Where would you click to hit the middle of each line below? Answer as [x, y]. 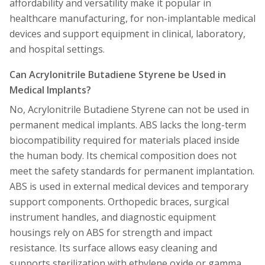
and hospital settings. [57, 49]
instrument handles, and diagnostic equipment [113, 217]
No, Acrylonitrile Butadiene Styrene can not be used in [129, 109]
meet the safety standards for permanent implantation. [132, 171]
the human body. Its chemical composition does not [123, 155]
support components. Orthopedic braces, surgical [119, 201]
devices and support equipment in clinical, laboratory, [127, 33]
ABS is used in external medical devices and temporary [129, 186]
